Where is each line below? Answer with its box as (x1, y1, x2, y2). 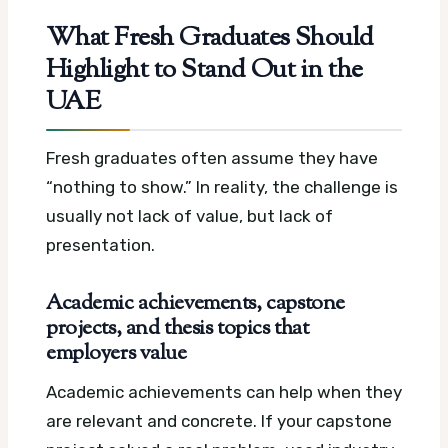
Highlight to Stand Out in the (46, 52, 363, 91)
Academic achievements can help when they (46, 382, 402, 403)
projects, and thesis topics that (46, 314, 309, 345)
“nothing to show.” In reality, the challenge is (46, 177, 398, 198)
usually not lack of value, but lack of (46, 206, 333, 227)
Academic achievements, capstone (46, 289, 345, 320)
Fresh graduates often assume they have (46, 148, 378, 169)
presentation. (46, 235, 155, 256)
